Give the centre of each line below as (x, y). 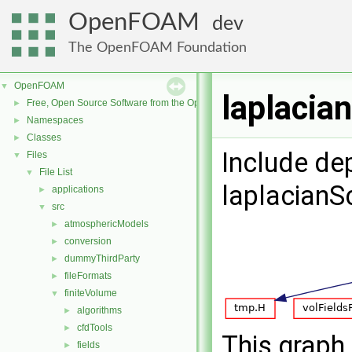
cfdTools (95, 328)
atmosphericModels (106, 224)
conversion (88, 241)
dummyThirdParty (102, 258)
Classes (44, 137)
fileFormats (88, 276)
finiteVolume (91, 293)
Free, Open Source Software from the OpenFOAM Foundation (158, 103)
